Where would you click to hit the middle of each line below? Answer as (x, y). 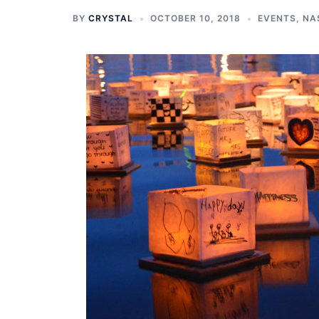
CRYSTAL (111, 18)
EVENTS (277, 18)
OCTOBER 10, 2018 (195, 18)
